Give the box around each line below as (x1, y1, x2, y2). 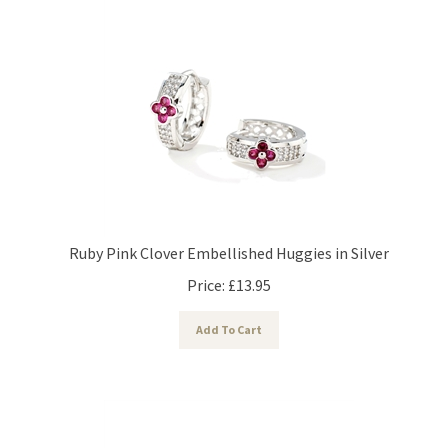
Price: (187, 265, 225, 286)
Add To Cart (196, 312, 262, 328)
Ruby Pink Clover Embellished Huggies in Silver (69, 233, 389, 254)
